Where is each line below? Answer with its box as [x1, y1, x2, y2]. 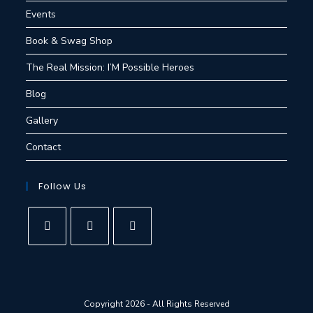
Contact [26, 140, 61, 154]
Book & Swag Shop [26, 34, 113, 48]
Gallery [26, 114, 59, 127]
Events [26, 8, 57, 21]
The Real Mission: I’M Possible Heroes [26, 61, 195, 74]
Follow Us [38, 180, 87, 193]
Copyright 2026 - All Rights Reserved [83, 298, 230, 310]
